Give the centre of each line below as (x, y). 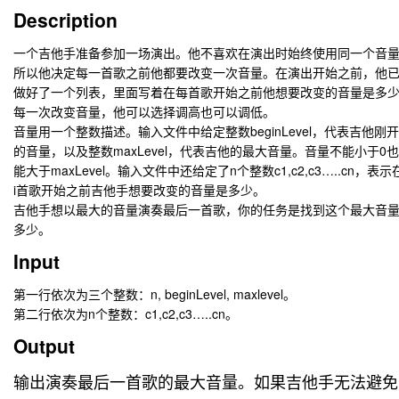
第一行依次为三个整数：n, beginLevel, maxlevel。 (155, 294)
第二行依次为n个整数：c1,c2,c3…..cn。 (126, 313)
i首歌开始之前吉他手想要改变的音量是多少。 (139, 190)
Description (65, 20)
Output (44, 346)
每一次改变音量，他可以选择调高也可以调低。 (144, 111)
